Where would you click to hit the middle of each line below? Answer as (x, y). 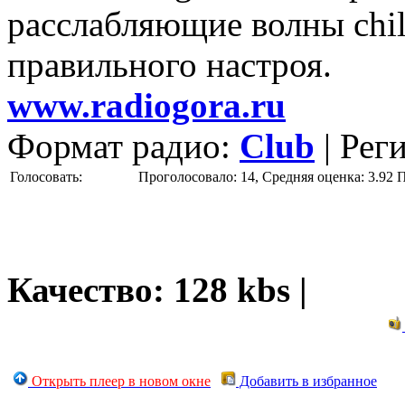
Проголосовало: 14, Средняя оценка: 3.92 (266, 176)
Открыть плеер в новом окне (121, 381)
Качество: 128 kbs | (157, 289)
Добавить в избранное (306, 381)
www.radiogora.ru (146, 105)
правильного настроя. (170, 64)
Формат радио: (123, 146)
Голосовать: (48, 176)
